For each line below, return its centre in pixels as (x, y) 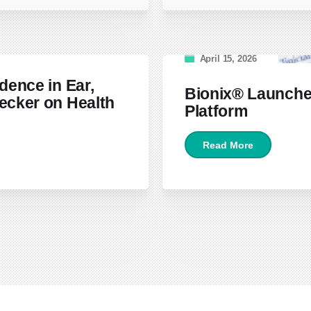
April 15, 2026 (228, 59)
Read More (228, 145)
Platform (216, 111)
